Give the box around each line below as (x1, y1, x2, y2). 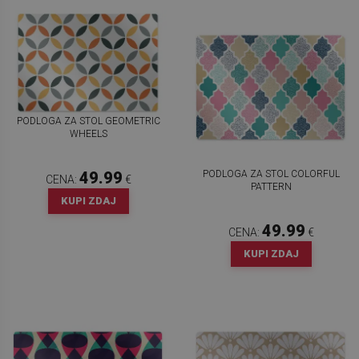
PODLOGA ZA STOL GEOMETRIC (16, 115, 160, 127)
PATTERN (250, 180, 292, 192)
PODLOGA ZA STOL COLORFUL (202, 167, 340, 179)
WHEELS (69, 128, 107, 140)
